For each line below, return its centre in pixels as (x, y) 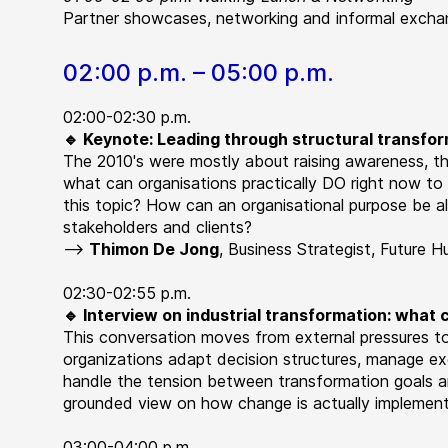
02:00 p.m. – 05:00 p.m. (199, 72)
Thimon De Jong (154, 249)
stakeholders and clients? (160, 227)
